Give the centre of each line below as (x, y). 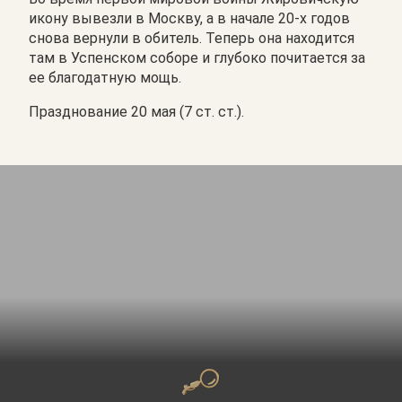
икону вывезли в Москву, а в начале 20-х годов (189, 18)
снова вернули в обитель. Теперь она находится (192, 38)
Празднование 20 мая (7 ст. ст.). (136, 111)
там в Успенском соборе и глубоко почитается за (197, 57)
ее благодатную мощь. (105, 77)
